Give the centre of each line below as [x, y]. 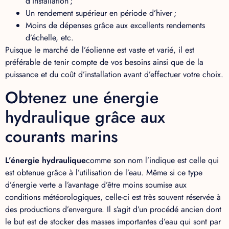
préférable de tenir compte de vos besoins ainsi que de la [104, 62]
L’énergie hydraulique [45, 161]
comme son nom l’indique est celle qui [152, 161]
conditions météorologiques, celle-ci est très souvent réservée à [113, 197]
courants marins [62, 137]
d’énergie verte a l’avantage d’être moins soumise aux [96, 185]
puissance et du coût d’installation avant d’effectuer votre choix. [114, 74]
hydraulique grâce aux [85, 117]
